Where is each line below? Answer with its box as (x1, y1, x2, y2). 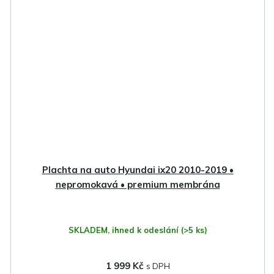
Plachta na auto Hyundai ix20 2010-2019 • (42, 163, 234, 176)
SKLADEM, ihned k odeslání (68, 224, 181, 235)
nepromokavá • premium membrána (55, 178, 220, 190)
